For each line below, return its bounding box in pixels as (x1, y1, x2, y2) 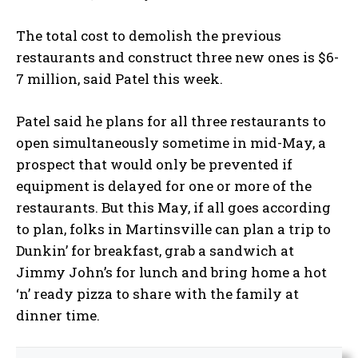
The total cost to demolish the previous (16, 26, 281, 45)
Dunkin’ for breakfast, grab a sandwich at (16, 241, 294, 260)
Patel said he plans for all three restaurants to (16, 111, 326, 130)
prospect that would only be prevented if (16, 154, 292, 173)
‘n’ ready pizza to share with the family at (16, 284, 299, 303)
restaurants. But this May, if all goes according (16, 197, 331, 217)
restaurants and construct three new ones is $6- (16, 47, 339, 66)
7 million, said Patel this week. (16, 69, 226, 88)
